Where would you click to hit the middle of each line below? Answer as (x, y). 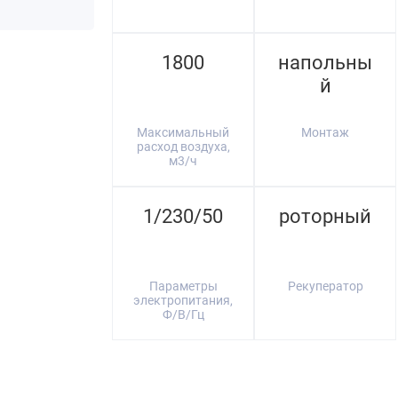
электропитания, (183, 300)
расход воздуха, (183, 147)
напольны (325, 63)
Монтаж (325, 132)
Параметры (183, 286)
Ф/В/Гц (183, 314)
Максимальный (183, 132)
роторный (325, 216)
